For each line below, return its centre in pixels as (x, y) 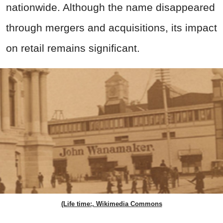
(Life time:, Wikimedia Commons (111, 204)
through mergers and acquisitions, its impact (111, 28)
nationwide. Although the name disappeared (111, 7)
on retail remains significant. (73, 48)
